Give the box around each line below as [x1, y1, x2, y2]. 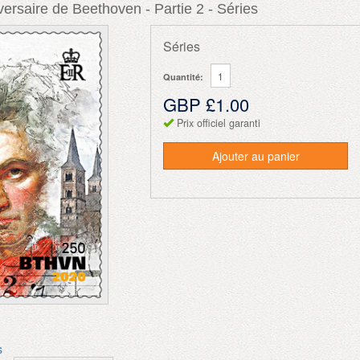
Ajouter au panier [211, 148, 300, 164]
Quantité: [163, 70, 204, 83]
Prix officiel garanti [177, 116, 261, 130]
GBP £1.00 [163, 92, 250, 117]
